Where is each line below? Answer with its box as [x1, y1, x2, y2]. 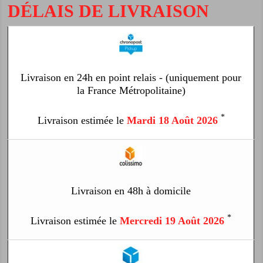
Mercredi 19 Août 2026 [120, 214, 224, 227]
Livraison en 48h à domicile [71, 184, 191, 197]
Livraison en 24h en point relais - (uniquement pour [21, 71, 241, 83]
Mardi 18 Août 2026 [126, 114, 218, 126]
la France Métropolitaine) [76, 84, 186, 96]
